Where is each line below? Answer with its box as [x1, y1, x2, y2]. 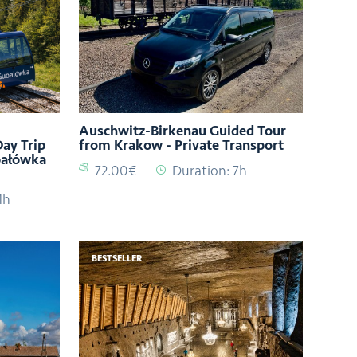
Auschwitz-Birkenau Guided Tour [79, 122, 287, 140]
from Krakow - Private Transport [79, 136, 284, 155]
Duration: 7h [172, 162, 248, 180]
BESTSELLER [92, 253, 143, 265]
